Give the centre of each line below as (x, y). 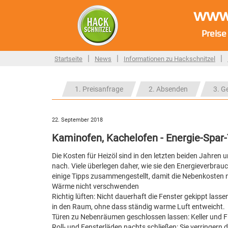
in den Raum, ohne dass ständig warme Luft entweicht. (138, 207)
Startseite (68, 59)
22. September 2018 (77, 120)
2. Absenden (168, 89)
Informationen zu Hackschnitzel (169, 59)
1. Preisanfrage (99, 89)
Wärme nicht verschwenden (95, 186)
